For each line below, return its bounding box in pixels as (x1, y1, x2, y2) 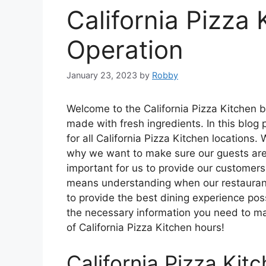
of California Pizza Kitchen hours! (66, 221, 224, 234)
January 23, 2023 (66, 70, 137, 81)
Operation (66, 34, 183, 65)
